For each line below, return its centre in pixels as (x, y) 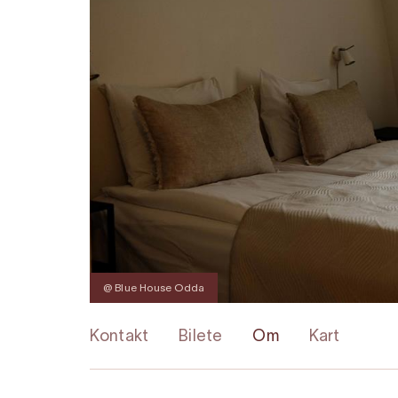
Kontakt (119, 338)
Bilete (201, 338)
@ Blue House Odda (154, 289)
